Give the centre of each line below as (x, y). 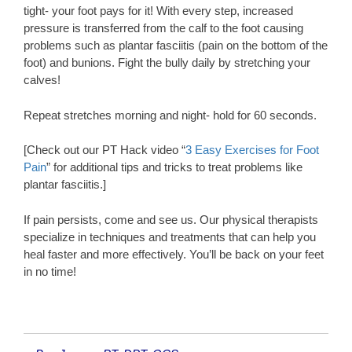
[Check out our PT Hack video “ (104, 150)
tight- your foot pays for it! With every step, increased (158, 11)
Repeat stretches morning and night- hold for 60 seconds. (170, 115)
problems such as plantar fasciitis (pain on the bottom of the (176, 46)
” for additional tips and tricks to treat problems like (174, 167)
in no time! (50, 271)
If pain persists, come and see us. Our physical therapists (171, 219)
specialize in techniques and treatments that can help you (170, 236)
